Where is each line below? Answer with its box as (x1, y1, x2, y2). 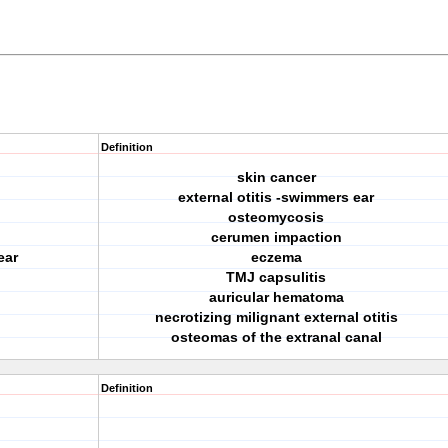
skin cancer (236, 169, 316, 185)
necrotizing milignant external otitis (154, 309, 398, 325)
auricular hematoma (208, 289, 344, 305)
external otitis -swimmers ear (178, 189, 374, 205)
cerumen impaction (210, 229, 342, 245)
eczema (250, 249, 302, 265)
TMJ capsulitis (226, 269, 326, 285)
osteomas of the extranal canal (170, 329, 382, 345)
